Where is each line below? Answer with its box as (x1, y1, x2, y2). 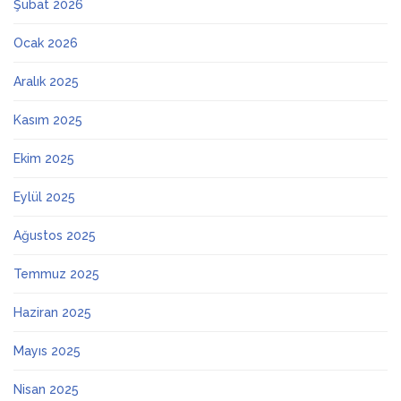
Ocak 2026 (13, 36, 78, 50)
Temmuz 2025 (13, 267, 99, 281)
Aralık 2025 (13, 74, 79, 89)
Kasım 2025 (13, 113, 82, 127)
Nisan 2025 (13, 382, 79, 397)
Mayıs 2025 (13, 344, 81, 358)
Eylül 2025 (13, 190, 75, 204)
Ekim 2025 (13, 151, 74, 166)
